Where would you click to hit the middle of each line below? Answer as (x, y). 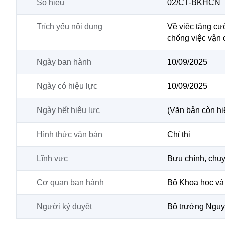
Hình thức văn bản (70, 134)
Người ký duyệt (64, 207)
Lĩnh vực (52, 158)
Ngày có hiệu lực (67, 86)
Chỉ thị (179, 134)
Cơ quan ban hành (70, 183)
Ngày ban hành (64, 62)
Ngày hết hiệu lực (68, 110)
